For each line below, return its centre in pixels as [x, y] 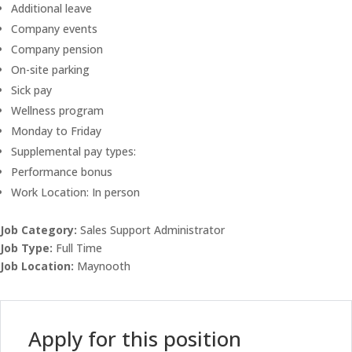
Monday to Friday [56, 131]
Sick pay [31, 90]
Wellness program [57, 110]
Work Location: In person [75, 192]
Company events [54, 29]
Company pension [57, 49]
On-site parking [50, 70]
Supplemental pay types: [73, 151]
